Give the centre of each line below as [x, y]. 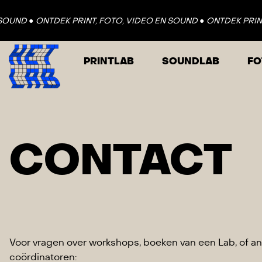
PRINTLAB [109, 61]
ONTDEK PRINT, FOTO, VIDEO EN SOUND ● [111, 20]
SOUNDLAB [191, 61]
